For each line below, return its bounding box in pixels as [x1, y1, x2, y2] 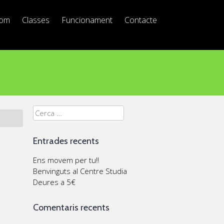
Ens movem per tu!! [33, 154, 99, 165]
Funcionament [61, 14, 112, 25]
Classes [22, 14, 49, 25]
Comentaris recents [33, 202, 109, 213]
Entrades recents [33, 135, 99, 146]
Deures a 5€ [33, 176, 75, 187]
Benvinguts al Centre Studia [33, 165, 127, 176]
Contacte [124, 14, 157, 25]
